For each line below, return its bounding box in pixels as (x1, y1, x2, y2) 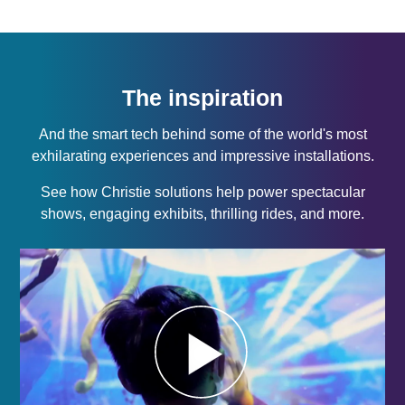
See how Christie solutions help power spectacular (40, 184, 365, 201)
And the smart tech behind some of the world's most (38, 127, 367, 143)
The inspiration (122, 85, 283, 111)
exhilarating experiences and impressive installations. (31, 148, 374, 165)
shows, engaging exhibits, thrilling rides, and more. (41, 206, 364, 222)
